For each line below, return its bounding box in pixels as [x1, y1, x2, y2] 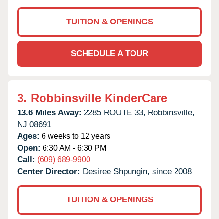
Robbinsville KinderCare [31, 91, 167, 105]
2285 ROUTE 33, [84, 108, 146, 117]
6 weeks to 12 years [40, 131, 110, 140]
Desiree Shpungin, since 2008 [83, 166, 192, 176]
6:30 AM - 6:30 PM [41, 143, 106, 152]
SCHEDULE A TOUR [71, 48, 148, 58]
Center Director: [17, 166, 83, 176]
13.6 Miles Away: [17, 108, 82, 117]
